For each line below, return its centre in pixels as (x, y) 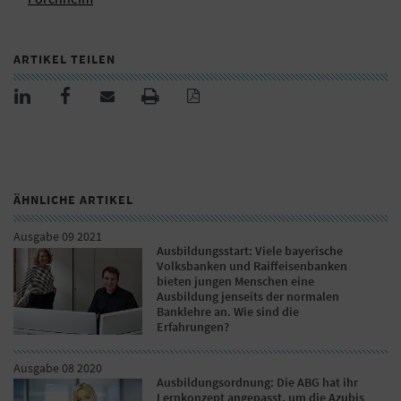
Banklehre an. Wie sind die (228, 312)
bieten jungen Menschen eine (236, 282)
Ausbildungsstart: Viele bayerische (250, 251)
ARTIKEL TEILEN (64, 60)
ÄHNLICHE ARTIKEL (73, 200)
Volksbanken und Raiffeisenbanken (252, 266)
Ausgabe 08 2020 (58, 368)
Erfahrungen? (193, 327)
